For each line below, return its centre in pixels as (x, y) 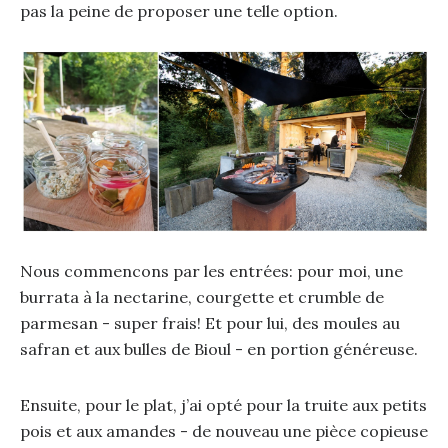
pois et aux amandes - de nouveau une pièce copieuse (223, 430)
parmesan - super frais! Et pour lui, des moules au (209, 322)
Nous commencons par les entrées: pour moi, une (211, 270)
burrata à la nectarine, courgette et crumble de (201, 296)
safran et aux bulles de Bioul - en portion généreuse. (218, 348)
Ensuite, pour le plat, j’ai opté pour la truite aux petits (223, 404)
